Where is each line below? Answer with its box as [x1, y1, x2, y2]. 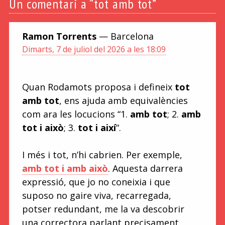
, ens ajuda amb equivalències [59, 94, 188, 106]
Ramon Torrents [22, 30, 99, 43]
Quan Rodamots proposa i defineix [22, 80, 175, 93]
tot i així [77, 121, 116, 134]
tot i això [22, 121, 64, 134]
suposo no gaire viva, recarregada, [22, 189, 171, 201]
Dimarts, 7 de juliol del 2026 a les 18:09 [22, 44, 166, 55]
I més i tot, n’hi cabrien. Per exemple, [22, 148, 182, 161]
